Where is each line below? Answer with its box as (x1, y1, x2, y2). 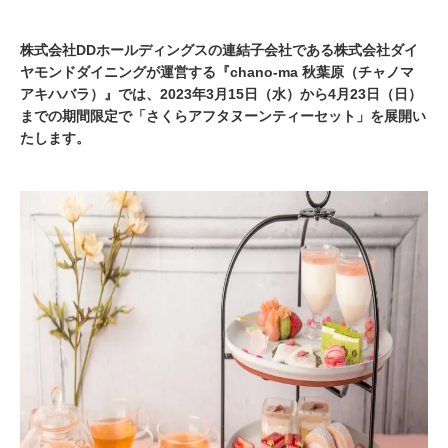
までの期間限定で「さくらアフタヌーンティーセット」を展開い (20, 108, 426, 124)
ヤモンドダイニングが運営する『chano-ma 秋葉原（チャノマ (20, 64, 414, 80)
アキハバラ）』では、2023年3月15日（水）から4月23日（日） (20, 86, 422, 102)
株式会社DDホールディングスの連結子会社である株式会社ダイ (20, 42, 418, 58)
